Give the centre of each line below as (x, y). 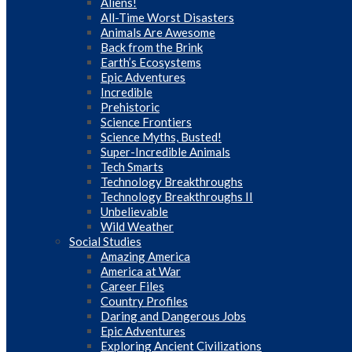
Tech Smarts (132, 167)
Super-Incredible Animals (165, 152)
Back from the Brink (152, 47)
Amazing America (145, 256)
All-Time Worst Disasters (167, 17)
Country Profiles (144, 301)
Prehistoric (130, 107)
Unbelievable (134, 211)
